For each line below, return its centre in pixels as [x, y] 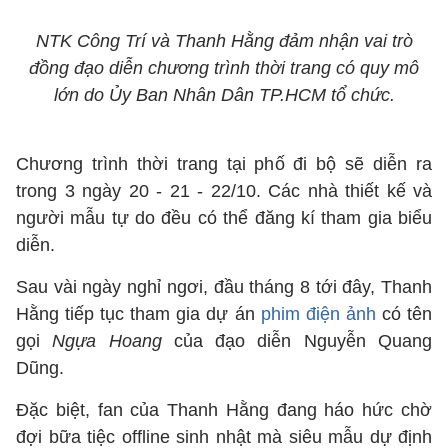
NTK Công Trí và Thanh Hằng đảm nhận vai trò [224, 41]
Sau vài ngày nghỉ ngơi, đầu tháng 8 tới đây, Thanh [224, 287]
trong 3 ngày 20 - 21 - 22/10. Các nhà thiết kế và [224, 191]
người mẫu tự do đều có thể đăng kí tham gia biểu [224, 218]
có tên [404, 314]
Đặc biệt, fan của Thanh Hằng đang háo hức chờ [224, 410]
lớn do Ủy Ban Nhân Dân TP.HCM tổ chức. [224, 95]
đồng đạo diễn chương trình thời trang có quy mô [224, 68]
